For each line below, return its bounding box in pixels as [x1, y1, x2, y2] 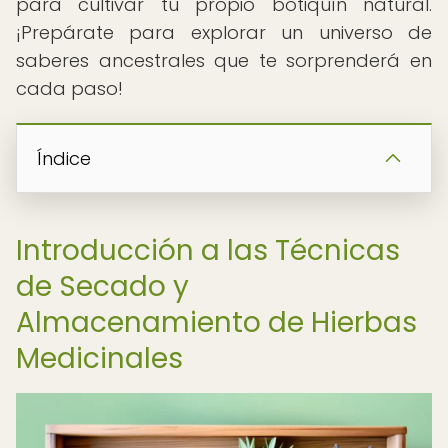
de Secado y [16, 267, 189, 306]
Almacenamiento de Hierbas [16, 303, 417, 342]
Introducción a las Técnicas [16, 231, 400, 270]
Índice [37, 146, 91, 171]
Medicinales [16, 339, 183, 378]
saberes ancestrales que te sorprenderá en [16, 48, 432, 73]
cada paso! [16, 76, 123, 101]
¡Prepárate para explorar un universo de [16, 20, 432, 45]
